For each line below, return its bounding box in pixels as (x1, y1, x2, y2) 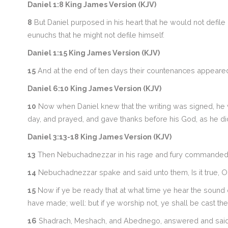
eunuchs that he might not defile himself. (27, 31, 164, 39)
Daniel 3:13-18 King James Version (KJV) (27, 132, 172, 141)
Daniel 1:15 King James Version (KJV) (27, 48, 160, 57)
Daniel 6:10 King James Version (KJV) (27, 84, 161, 93)
